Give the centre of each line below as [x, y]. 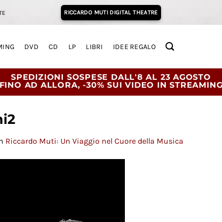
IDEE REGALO [134, 47]
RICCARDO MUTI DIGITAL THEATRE [111, 12]
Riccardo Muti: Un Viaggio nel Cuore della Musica [94, 141]
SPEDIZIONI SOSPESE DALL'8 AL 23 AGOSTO [111, 77]
